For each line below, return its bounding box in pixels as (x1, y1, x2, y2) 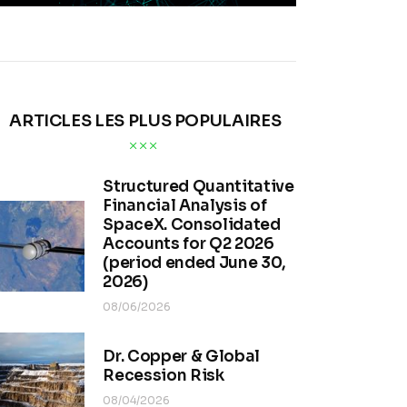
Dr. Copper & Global (103, 347, 260, 367)
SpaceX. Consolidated (103, 214, 281, 234)
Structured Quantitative (103, 176, 294, 196)
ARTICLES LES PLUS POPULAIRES (9, 110, 282, 131)
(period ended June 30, (103, 253, 286, 273)
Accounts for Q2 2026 (103, 233, 274, 253)
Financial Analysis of (103, 195, 267, 215)
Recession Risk (103, 366, 224, 386)
